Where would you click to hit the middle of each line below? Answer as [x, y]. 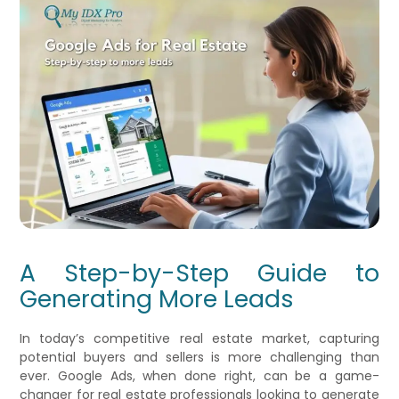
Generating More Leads [157, 299]
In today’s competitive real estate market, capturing [199, 339]
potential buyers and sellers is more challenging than [199, 358]
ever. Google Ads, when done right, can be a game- [199, 376]
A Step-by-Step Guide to [199, 273]
